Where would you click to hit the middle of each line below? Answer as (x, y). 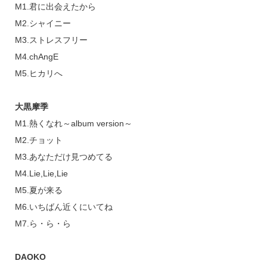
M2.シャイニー (43, 24)
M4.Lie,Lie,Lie (41, 174)
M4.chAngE (36, 57)
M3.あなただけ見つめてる (63, 157)
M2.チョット (38, 140)
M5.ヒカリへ (38, 74)
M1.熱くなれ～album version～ (73, 124)
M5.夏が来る (38, 190)
